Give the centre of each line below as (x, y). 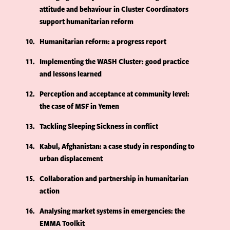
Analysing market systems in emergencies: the (112, 211)
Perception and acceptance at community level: (115, 94)
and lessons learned (71, 74)
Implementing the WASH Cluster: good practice (114, 62)
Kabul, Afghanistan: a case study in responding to (117, 146)
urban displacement (71, 159)
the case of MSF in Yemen (80, 106)
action (50, 191)
